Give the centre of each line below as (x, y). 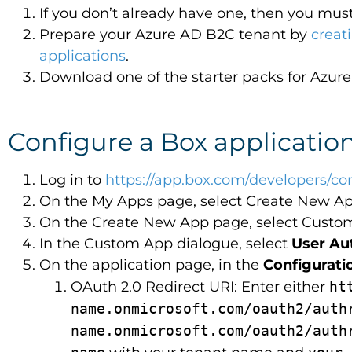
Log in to (72, 180)
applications (82, 56)
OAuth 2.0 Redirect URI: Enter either (200, 287)
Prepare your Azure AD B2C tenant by (175, 35)
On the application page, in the (151, 265)
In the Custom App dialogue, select (165, 244)
